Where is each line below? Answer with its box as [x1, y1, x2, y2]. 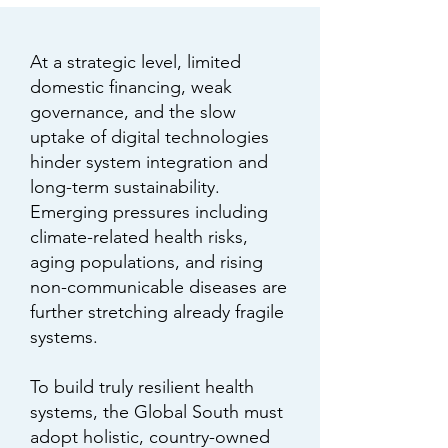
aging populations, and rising [30, 251, 263, 273]
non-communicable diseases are [30, 276, 287, 298]
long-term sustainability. [30, 176, 220, 198]
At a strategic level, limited [30, 51, 241, 73]
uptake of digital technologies [30, 126, 269, 148]
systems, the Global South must [30, 401, 283, 423]
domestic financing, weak [30, 76, 232, 98]
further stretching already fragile [30, 301, 284, 323]
